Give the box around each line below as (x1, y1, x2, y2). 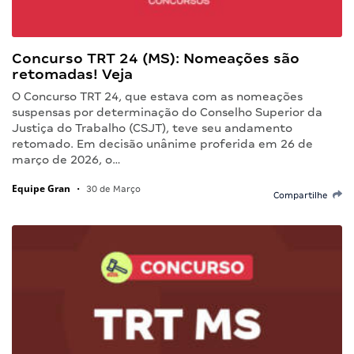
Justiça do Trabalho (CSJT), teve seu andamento (12, 121, 292, 134)
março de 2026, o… (12, 153, 121, 166)
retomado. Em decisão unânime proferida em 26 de (12, 137, 313, 150)
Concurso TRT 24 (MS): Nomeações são (12, 49, 299, 66)
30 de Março (84, 183, 141, 194)
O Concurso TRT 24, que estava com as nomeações (12, 89, 303, 103)
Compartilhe (273, 190, 333, 200)
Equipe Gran (12, 181, 70, 195)
